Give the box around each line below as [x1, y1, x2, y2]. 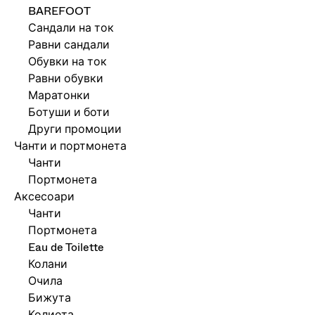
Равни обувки [28, 70, 103, 86]
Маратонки [28, 87, 90, 103]
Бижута [28, 290, 71, 306]
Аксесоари [14, 188, 75, 205]
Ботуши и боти [28, 104, 110, 120]
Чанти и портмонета [14, 138, 127, 154]
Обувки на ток [28, 53, 107, 70]
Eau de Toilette [28, 239, 104, 255]
